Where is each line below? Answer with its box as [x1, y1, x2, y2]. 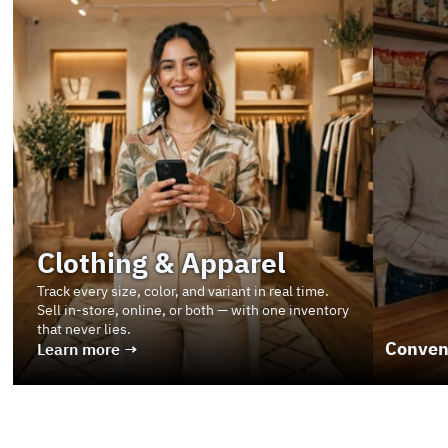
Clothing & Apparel [37, 243, 286, 285]
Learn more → [37, 338, 139, 362]
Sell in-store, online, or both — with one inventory [37, 300, 350, 321]
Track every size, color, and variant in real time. [37, 281, 330, 302]
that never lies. [37, 319, 132, 340]
